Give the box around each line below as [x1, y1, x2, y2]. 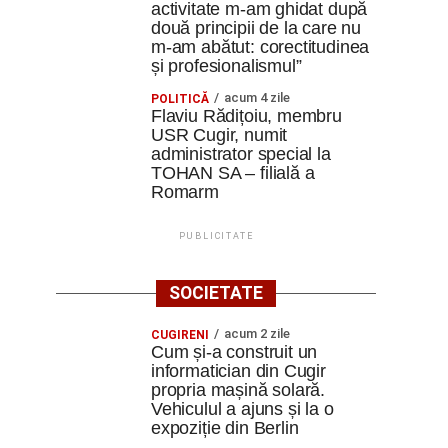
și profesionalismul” [151, 56, 302, 76]
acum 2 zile [224, 326, 290, 341]
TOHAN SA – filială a [151, 163, 315, 183]
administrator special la [151, 144, 331, 164]
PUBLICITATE [178, 231, 254, 241]
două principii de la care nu [151, 18, 362, 38]
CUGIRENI [151, 328, 209, 342]
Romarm [151, 182, 219, 202]
